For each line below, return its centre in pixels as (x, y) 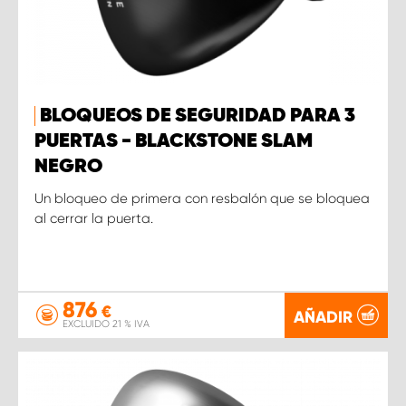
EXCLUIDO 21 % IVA (106, 324)
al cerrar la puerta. (94, 218)
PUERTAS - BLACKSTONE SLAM (174, 141)
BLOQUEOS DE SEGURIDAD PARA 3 (198, 116)
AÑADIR (323, 317)
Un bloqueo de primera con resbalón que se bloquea (202, 198)
